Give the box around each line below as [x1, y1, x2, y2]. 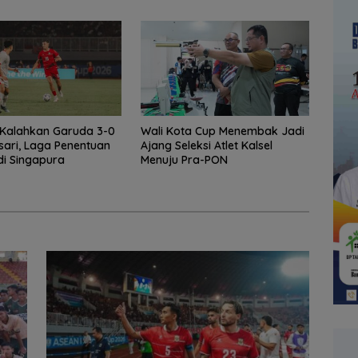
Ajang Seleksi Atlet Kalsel [140, 137, 272, 153]
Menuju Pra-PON [140, 152, 228, 167]
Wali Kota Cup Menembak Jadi [140, 123, 304, 138]
